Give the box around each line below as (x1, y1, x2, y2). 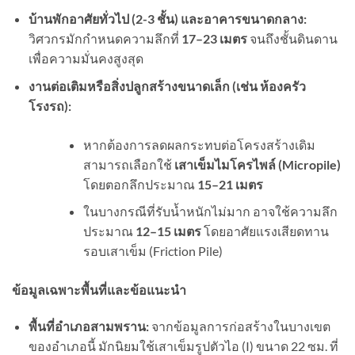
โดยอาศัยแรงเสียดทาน (200, 223, 329, 239)
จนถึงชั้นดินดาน (246, 31, 338, 47)
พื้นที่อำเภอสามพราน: (28, 319, 149, 334)
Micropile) (281, 156, 341, 172)
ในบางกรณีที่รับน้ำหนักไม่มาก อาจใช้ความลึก (82, 204, 338, 219)
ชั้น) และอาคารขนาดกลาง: (156, 11, 307, 27)
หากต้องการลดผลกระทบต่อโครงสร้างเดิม (82, 136, 315, 152)
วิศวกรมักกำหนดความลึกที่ (28, 31, 181, 47)
